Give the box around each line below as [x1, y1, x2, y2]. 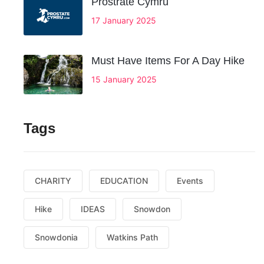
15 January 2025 [91, 74, 157, 85]
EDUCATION [100, 176, 148, 186]
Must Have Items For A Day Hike [91, 55, 245, 67]
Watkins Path [107, 232, 158, 243]
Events [177, 176, 203, 186]
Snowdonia [35, 232, 78, 243]
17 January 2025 [91, 15, 156, 26]
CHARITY [35, 176, 71, 186]
